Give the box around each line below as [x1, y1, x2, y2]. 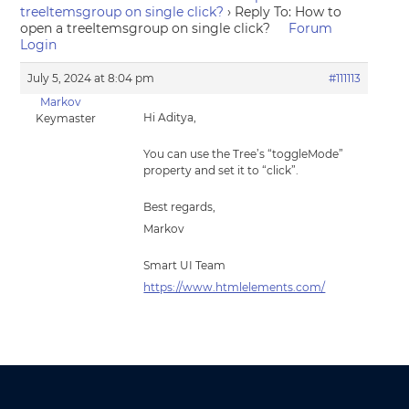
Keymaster [36, 111, 97, 125]
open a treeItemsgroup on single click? [20, 20, 271, 37]
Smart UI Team [143, 258, 226, 272]
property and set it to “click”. [143, 163, 299, 177]
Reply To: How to [235, 4, 342, 20]
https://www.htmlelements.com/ [143, 280, 326, 294]
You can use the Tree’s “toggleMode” [143, 147, 344, 161]
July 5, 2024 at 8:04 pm [27, 71, 155, 85]
